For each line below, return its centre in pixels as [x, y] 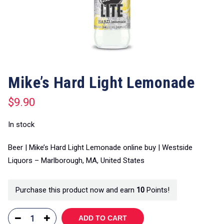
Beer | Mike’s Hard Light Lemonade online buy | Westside [100, 147]
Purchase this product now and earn [76, 190]
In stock [21, 124]
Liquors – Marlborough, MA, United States [76, 160]
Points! [157, 190]
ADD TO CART [103, 218]
